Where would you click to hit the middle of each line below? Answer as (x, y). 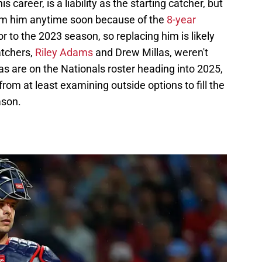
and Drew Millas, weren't (151, 53)
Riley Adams (64, 53)
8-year (181, 20)
